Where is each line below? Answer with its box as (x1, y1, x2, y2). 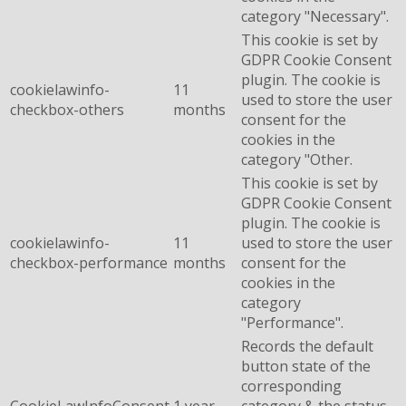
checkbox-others (10, 99, 124, 120)
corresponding (241, 375, 342, 396)
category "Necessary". (241, 5, 389, 26)
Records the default (241, 335, 373, 356)
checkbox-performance (10, 252, 168, 273)
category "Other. (241, 149, 353, 169)
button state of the (241, 355, 371, 376)
